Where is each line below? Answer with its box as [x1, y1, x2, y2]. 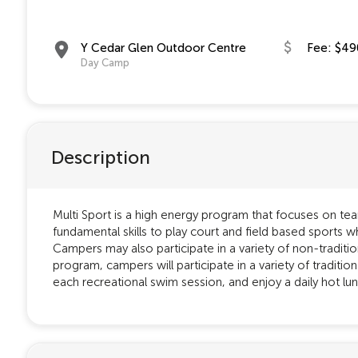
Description [51, 147, 150, 168]
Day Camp [81, 57, 129, 69]
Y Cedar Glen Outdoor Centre [81, 42, 246, 54]
